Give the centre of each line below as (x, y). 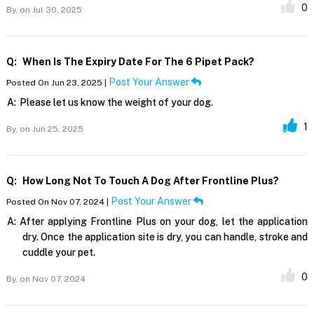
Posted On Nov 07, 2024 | (58, 202)
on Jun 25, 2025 (50, 129)
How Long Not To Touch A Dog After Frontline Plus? (149, 180)
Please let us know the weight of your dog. (116, 102)
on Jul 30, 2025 (49, 9)
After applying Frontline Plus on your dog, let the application (164, 221)
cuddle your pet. (59, 252)
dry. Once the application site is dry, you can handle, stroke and (165, 237)
